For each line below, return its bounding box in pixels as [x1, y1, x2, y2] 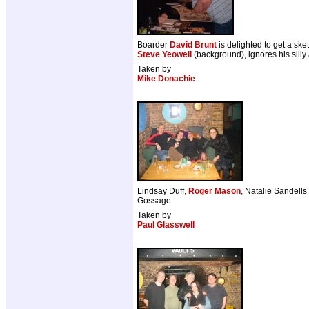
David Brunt [170, 40, 217, 50]
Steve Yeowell [137, 50, 192, 60]
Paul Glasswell [137, 220, 195, 230]
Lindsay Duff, [137, 186, 188, 197]
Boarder [137, 40, 170, 50]
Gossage [137, 196, 171, 206]
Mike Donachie [137, 74, 195, 84]
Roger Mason [188, 186, 241, 197]
